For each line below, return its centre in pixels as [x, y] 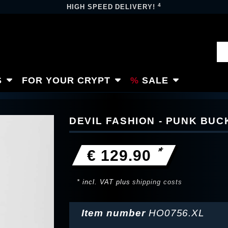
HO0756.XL [177, 213]
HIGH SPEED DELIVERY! [112, 7]
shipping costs [157, 182]
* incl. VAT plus [105, 182]
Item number [115, 213]
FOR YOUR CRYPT [66, 80]
